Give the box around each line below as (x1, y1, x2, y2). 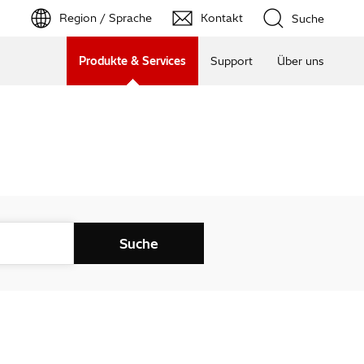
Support (210, 54, 253, 67)
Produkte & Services (78, 54, 186, 67)
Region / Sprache (58, 11, 152, 24)
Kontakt (200, 11, 243, 24)
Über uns (276, 54, 324, 67)
